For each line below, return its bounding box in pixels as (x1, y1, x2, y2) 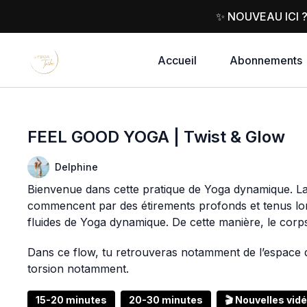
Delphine (55, 161, 99, 173)
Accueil (158, 53, 197, 67)
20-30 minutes (129, 294, 204, 306)
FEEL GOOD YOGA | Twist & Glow (27, 127, 286, 147)
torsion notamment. (27, 262, 130, 275)
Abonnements (230, 53, 302, 67)
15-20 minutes (36, 294, 108, 306)
